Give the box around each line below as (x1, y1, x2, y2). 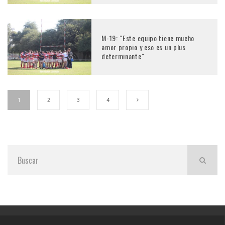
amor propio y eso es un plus (101, 41, 186, 52)
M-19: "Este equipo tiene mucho (101, 32, 195, 43)
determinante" (101, 50, 145, 61)
